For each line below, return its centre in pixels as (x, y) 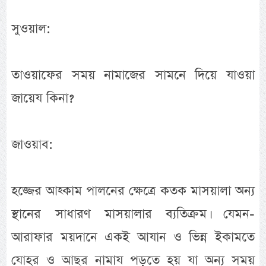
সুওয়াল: (31, 29)
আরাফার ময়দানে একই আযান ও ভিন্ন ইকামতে (133, 237)
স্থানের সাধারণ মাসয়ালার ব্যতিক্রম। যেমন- (133, 214)
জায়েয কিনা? (43, 99)
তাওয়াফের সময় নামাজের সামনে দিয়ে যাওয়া (133, 75)
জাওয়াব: (32, 145)
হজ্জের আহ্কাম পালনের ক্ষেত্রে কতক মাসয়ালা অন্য (133, 191)
